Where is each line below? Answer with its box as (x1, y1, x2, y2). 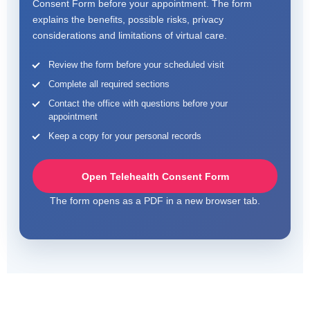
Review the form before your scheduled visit (48, 60, 224, 70)
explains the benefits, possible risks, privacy (33, 14, 224, 25)
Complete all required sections (48, 79, 170, 89)
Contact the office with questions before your (48, 98, 228, 109)
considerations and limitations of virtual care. (33, 30, 227, 41)
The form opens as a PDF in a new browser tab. (50, 195, 260, 206)
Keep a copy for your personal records (48, 131, 201, 141)
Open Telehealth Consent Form (81, 170, 229, 182)
